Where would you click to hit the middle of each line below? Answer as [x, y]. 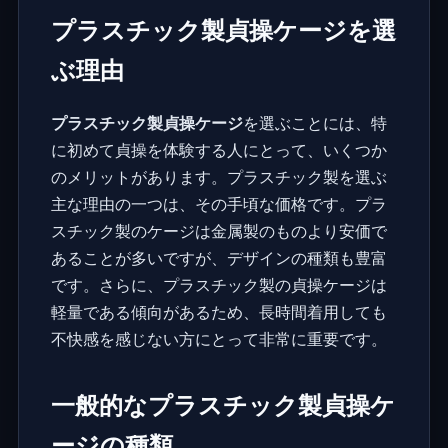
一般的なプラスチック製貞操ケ [222, 404]
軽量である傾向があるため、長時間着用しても [218, 311]
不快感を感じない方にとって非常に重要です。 [218, 338]
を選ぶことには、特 [314, 122]
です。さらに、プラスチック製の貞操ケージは [218, 284]
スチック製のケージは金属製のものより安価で [218, 230]
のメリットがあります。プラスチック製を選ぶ [218, 176]
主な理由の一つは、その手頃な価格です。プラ [218, 203]
